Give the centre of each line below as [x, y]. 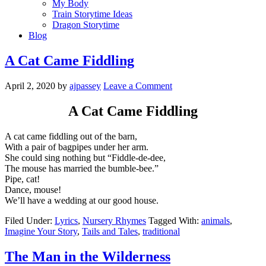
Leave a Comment [138, 85]
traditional [161, 231]
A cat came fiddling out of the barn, [71, 136]
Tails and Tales [110, 231]
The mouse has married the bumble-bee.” [82, 168]
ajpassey [85, 85]
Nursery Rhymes [114, 220]
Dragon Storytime [86, 25]
